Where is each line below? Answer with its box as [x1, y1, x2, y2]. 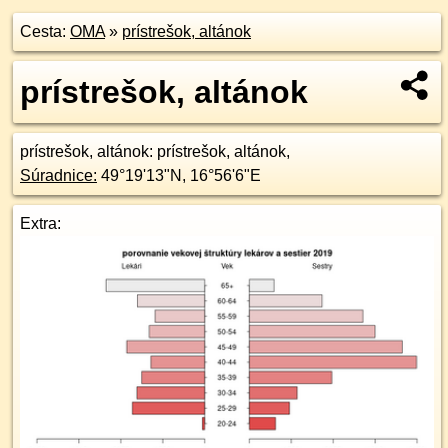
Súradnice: [20, 167, 97, 184]
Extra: [20, 215, 61, 232]
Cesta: [20, 23, 70, 40]
